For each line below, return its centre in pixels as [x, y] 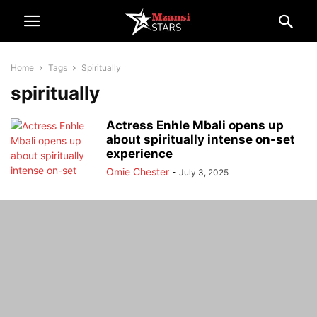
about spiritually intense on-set [201, 139]
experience [139, 154]
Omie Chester [138, 172]
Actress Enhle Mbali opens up [195, 125]
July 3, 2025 [204, 172]
